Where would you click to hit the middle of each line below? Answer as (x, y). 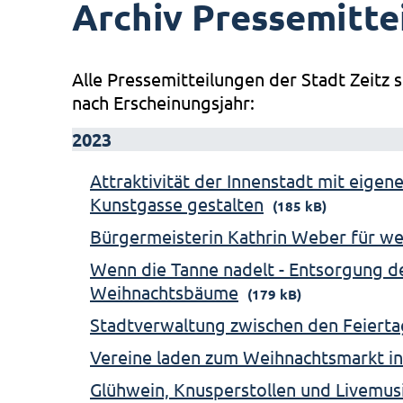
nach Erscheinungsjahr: (163, 102)
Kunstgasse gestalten (177, 204)
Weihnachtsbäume (164, 292)
